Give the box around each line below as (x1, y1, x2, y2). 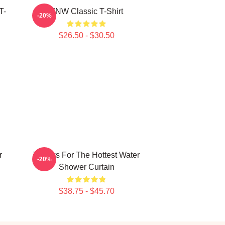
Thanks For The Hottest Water (33, 151, 140, 159)
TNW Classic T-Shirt (50, 7, 123, 16)
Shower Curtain (58, 163, 115, 171)
